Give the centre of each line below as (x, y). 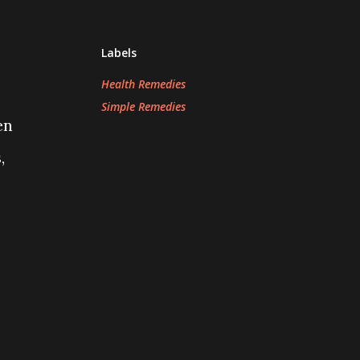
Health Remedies (143, 84)
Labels (119, 53)
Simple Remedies (143, 106)
